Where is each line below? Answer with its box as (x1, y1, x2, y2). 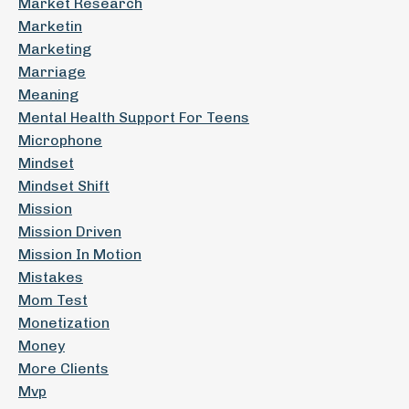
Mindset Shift (18, 177, 110, 194)
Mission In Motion (18, 246, 142, 263)
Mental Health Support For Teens (18, 109, 249, 126)
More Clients (18, 360, 109, 377)
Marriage (18, 63, 86, 80)
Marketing (18, 40, 91, 58)
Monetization (18, 314, 110, 331)
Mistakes (18, 268, 83, 286)
